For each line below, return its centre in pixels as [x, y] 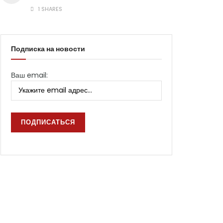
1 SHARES [49, 9]
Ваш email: [29, 75]
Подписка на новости [48, 49]
